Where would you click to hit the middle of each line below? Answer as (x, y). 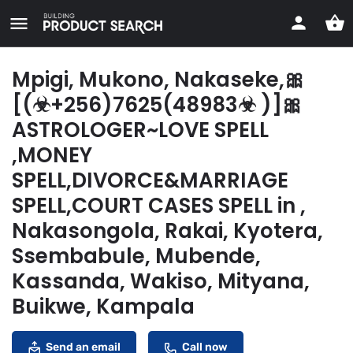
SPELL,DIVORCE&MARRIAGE (150, 180)
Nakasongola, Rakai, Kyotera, (167, 231)
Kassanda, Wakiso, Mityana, (161, 281)
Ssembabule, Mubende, (136, 256)
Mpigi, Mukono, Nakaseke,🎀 (158, 80)
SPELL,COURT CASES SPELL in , (159, 206)
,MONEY (52, 155)
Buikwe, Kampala (103, 307)
